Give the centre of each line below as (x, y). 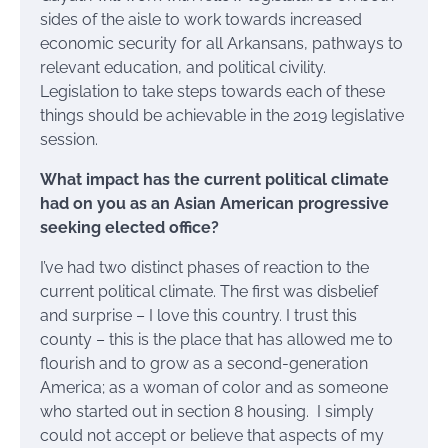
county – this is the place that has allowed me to (216, 340)
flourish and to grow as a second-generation (204, 364)
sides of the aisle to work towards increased (201, 20)
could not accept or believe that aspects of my (212, 436)
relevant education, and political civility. (183, 68)
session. (69, 140)
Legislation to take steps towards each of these (212, 92)
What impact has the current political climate (214, 180)
